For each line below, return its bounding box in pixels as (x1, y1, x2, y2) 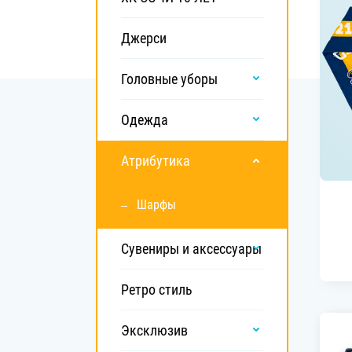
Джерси (130, 30, 167, 46)
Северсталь (206, 27, 262, 39)
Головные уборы (126, 71, 218, 87)
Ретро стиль (129, 281, 192, 298)
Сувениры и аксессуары (129, 240, 262, 257)
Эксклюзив (130, 322, 188, 339)
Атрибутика (129, 152, 190, 169)
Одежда (130, 112, 168, 128)
